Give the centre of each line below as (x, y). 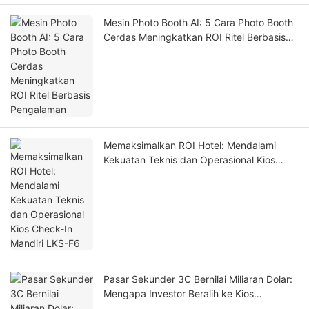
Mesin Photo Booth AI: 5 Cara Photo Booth (198, 23)
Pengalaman (131, 52)
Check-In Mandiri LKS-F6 (160, 175)
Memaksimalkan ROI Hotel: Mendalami (190, 146)
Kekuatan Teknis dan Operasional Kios (189, 160)
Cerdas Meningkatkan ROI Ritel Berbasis (195, 37)
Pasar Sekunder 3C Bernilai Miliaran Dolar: (198, 279)
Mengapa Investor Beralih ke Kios (179, 294)
